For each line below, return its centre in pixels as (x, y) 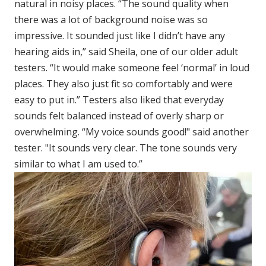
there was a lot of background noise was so (111, 19)
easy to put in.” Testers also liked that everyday (119, 99)
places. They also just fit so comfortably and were (123, 83)
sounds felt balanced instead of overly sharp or (119, 115)
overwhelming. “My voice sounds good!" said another (132, 132)
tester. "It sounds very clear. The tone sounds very (126, 148)
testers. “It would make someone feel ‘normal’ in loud (132, 67)
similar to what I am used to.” (80, 164)
